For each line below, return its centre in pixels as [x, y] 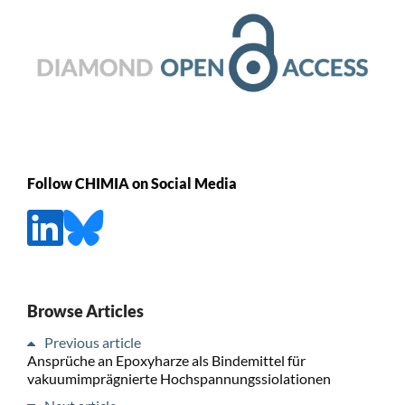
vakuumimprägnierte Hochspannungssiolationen [179, 378]
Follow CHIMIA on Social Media [132, 183]
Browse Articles [85, 311]
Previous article [92, 342]
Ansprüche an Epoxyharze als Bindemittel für [166, 360]
